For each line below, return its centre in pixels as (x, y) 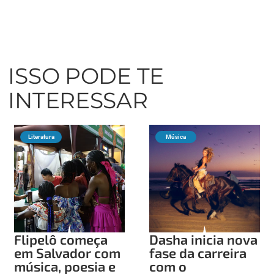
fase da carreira (198, 252)
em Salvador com (68, 252)
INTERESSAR (78, 100)
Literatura (41, 136)
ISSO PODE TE (86, 76)
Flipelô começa (61, 239)
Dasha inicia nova (203, 239)
